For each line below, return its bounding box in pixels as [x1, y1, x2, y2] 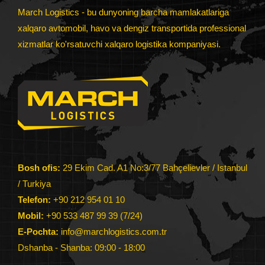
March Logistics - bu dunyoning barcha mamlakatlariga [18, 7, 229, 17]
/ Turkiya [18, 179, 51, 189]
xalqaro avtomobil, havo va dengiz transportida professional [18, 23, 246, 33]
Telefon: [18, 195, 51, 205]
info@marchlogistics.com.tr [61, 227, 167, 237]
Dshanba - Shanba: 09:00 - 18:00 [18, 243, 145, 253]
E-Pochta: [18, 227, 61, 237]
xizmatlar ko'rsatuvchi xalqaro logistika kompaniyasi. [18, 39, 221, 49]
